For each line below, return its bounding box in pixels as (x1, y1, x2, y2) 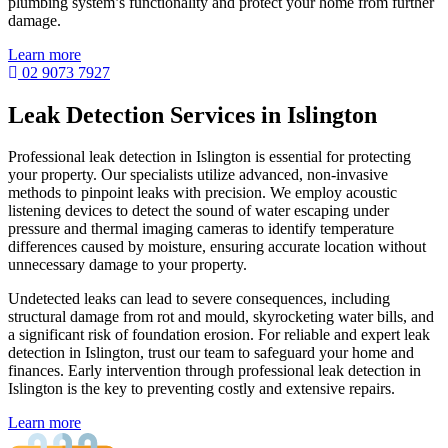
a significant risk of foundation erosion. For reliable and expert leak (8, 326, 430, 344)
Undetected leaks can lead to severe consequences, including (8, 290, 390, 308)
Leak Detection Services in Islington (8, 101, 377, 128)
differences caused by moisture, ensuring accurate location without (8, 238, 426, 256)
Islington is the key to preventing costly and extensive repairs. (8, 380, 395, 398)
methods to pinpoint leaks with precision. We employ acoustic (8, 184, 397, 202)
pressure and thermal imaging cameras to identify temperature (8, 220, 394, 238)
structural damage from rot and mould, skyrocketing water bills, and (8, 308, 434, 326)
